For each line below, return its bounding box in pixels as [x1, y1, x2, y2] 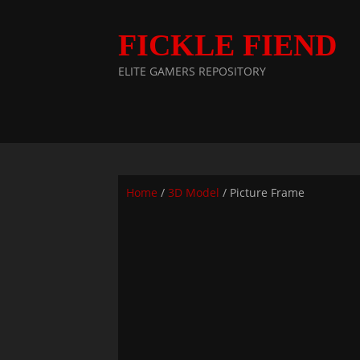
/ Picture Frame [219, 185, 305, 200]
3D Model [168, 185, 219, 200]
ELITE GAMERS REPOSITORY [118, 63, 266, 79]
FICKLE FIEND [118, 28, 337, 62]
